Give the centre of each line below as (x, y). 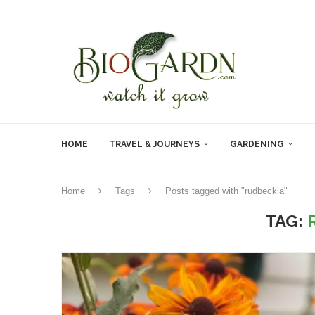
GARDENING (257, 144)
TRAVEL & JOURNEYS (154, 144)
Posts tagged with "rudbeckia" (226, 191)
